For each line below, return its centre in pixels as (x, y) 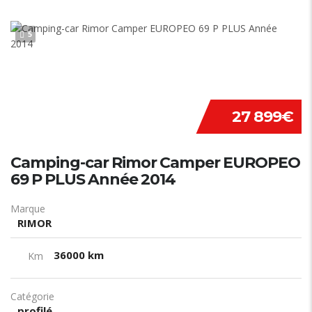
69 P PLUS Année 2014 (93, 179)
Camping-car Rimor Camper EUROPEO (155, 162)
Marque (28, 208)
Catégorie (32, 296)
